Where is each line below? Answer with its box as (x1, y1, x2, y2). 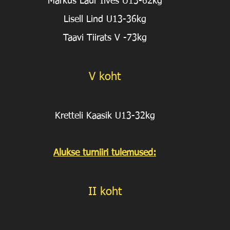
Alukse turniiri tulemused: (53, 148, 156, 158)
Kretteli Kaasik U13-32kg (54, 111, 155, 121)
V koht (89, 71, 121, 83)
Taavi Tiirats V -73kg (63, 33, 147, 43)
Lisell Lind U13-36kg (63, 15, 146, 25)
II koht (88, 186, 122, 198)
